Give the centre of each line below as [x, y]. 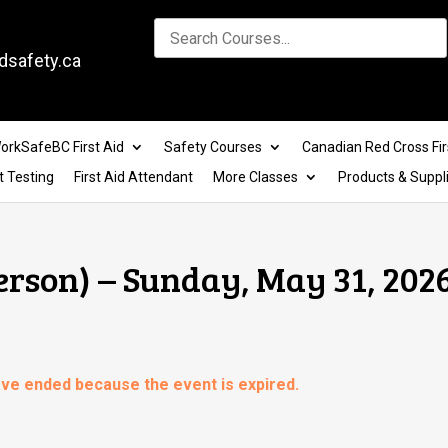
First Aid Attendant [133, 176]
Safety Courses [212, 146]
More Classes [255, 176]
